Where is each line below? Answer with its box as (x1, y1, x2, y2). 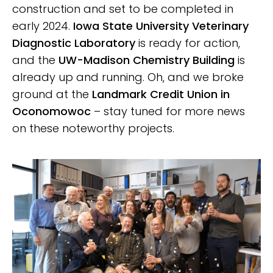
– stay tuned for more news (91, 103, 245, 119)
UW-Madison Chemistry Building (58, 52, 235, 68)
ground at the (12, 86, 92, 102)
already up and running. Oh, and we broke (12, 69, 244, 85)
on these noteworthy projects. (12, 120, 174, 136)
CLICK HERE (105, 17, 168, 30)
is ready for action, (135, 35, 240, 51)
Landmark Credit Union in (92, 86, 230, 102)
